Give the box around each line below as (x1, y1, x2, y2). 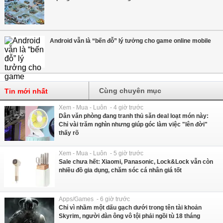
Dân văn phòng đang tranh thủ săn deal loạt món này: (59, 112, 209, 119)
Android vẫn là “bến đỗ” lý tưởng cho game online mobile (50, 37, 211, 44)
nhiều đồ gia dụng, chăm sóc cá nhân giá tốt (59, 166, 182, 174)
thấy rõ (59, 129, 79, 136)
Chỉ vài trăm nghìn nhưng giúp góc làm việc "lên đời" (59, 120, 208, 128)
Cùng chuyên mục (99, 86, 162, 95)
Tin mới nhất (4, 87, 48, 95)
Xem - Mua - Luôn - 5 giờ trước (59, 149, 143, 157)
